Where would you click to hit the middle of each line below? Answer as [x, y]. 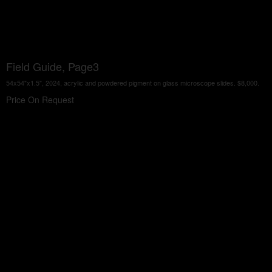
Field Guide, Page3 [53, 66]
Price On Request [40, 100]
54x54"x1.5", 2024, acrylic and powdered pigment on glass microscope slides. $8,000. [133, 83]
